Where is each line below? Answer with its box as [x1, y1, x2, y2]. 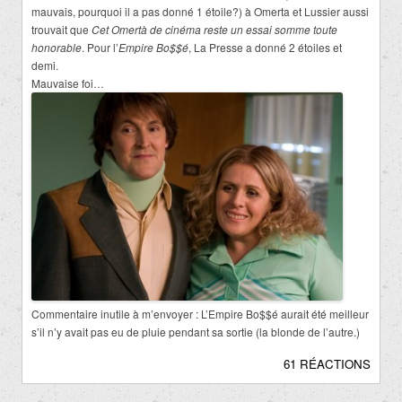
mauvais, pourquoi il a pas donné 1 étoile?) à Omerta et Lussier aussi [31, 4, 369, 20]
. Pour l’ [82, 39, 118, 56]
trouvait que [31, 22, 92, 38]
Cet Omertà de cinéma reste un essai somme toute [92, 22, 337, 38]
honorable [31, 39, 82, 56]
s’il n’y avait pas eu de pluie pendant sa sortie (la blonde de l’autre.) [31, 324, 360, 340]
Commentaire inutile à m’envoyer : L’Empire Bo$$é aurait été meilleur [31, 306, 369, 322]
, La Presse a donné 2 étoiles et [188, 39, 342, 56]
